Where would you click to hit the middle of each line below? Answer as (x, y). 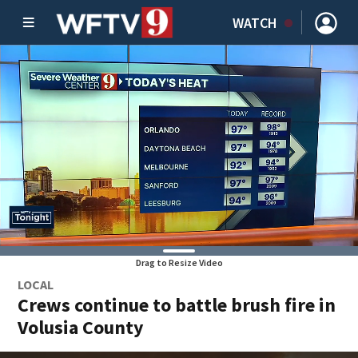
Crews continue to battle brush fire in (177, 305)
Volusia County (81, 327)
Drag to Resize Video (179, 263)
